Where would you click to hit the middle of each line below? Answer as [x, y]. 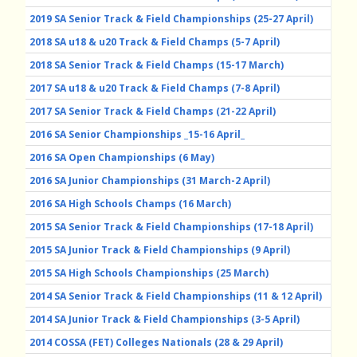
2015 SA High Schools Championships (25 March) [149, 273]
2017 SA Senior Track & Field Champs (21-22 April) [153, 112]
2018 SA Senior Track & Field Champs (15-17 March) [157, 65]
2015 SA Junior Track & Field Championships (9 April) [160, 250]
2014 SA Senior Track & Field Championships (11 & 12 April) [176, 296]
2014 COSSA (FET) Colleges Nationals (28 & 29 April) [156, 343]
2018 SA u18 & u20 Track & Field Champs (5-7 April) [155, 42]
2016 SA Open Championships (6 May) [122, 158]
